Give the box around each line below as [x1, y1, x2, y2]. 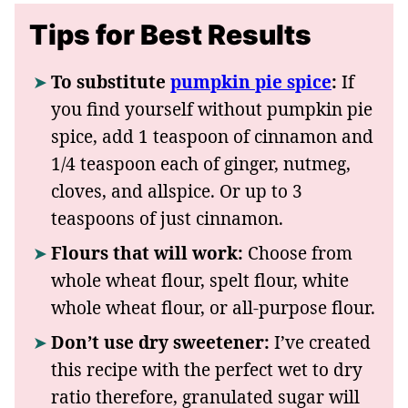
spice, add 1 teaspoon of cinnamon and [51, 125, 373, 149]
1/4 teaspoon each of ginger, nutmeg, [51, 152, 351, 177]
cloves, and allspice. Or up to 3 [51, 179, 302, 204]
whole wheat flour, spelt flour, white [51, 269, 349, 293]
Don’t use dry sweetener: [51, 331, 270, 355]
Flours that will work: [51, 241, 243, 266]
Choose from [243, 241, 352, 266]
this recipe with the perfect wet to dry [51, 358, 362, 382]
